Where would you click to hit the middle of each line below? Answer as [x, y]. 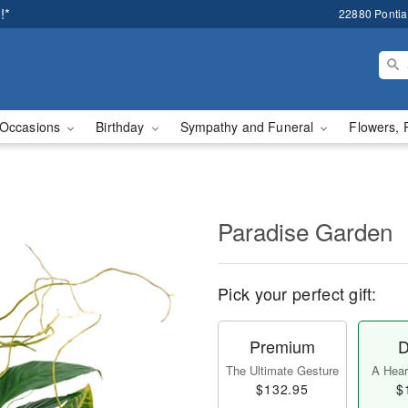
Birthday [122, 127]
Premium [282, 346]
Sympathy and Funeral [249, 127]
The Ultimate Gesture [282, 370]
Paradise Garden [305, 231]
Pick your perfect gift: [297, 293]
